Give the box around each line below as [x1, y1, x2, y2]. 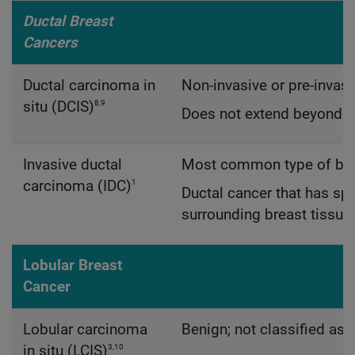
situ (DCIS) [22, 98, 94, 116]
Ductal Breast [22, 13, 113, 31]
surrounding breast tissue [181, 206, 351, 224]
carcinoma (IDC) [22, 177, 132, 196]
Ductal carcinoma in [22, 77, 155, 95]
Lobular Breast [22, 257, 122, 275]
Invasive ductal [22, 156, 122, 174]
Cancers [22, 34, 78, 52]
